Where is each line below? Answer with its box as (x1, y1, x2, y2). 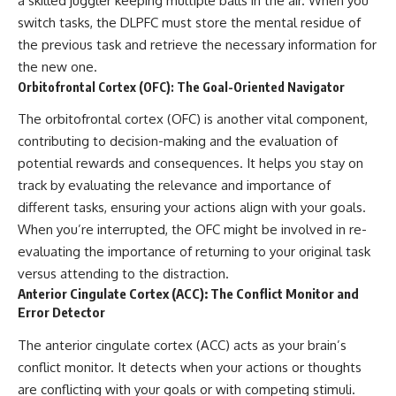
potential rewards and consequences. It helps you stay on (18, 155, 363, 172)
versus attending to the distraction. (18, 265, 229, 283)
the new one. (18, 57, 97, 75)
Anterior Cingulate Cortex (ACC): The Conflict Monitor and (18, 286, 359, 302)
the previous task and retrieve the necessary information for (18, 35, 377, 53)
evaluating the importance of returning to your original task (18, 243, 370, 261)
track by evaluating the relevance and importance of (18, 177, 331, 194)
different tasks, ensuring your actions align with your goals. (18, 199, 366, 217)
